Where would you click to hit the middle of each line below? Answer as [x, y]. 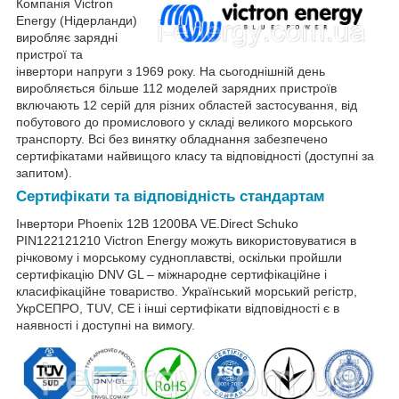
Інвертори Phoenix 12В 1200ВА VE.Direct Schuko [157, 223]
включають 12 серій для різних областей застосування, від [187, 105]
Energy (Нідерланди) [77, 20]
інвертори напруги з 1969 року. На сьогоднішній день [171, 71]
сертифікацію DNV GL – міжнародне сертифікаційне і [171, 274]
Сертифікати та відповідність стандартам [171, 196]
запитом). [44, 172]
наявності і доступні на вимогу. [106, 325]
